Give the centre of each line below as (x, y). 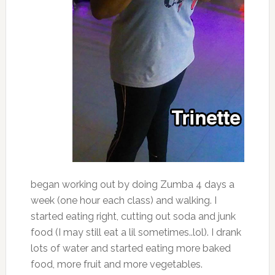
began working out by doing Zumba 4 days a (132, 184)
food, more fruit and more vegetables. (116, 264)
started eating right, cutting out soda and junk (133, 216)
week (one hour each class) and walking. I (123, 200)
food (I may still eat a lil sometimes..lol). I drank (136, 232)
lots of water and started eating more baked (130, 248)
